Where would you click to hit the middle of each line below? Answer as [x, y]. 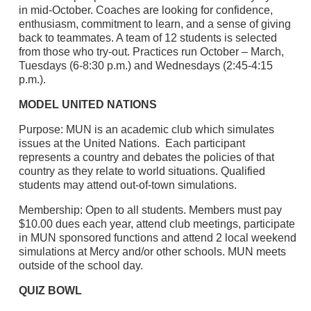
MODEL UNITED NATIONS [87, 104]
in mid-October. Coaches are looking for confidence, [145, 10]
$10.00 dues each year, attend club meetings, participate [157, 224]
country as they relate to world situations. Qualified [142, 171]
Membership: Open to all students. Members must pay [150, 210]
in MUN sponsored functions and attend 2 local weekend [157, 237]
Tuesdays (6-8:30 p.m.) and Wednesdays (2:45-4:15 [145, 65]
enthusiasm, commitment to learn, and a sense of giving [154, 24]
